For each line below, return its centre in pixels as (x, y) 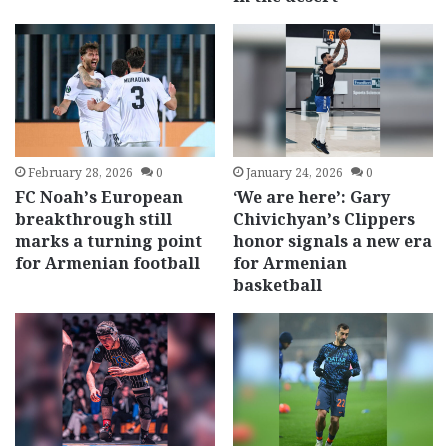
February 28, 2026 (81, 172)
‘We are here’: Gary (311, 196)
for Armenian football (108, 262)
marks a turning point (109, 240)
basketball (277, 284)
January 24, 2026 (294, 172)
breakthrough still (94, 218)
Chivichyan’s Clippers (323, 218)
